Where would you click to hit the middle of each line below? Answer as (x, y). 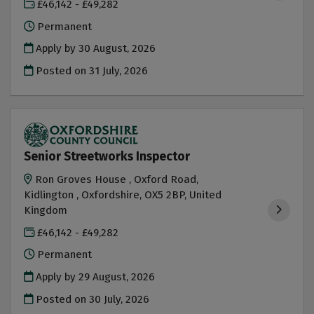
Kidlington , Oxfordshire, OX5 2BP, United (123, 195)
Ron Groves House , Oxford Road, (117, 180)
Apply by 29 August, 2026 (94, 277)
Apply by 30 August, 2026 (95, 49)
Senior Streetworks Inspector (107, 156)
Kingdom (46, 211)
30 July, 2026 (120, 299)
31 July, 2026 (119, 70)
